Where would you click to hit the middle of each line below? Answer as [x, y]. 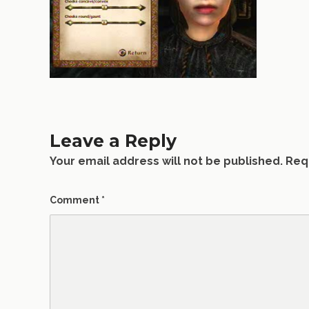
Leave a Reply [113, 141]
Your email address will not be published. [166, 161]
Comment [76, 200]
